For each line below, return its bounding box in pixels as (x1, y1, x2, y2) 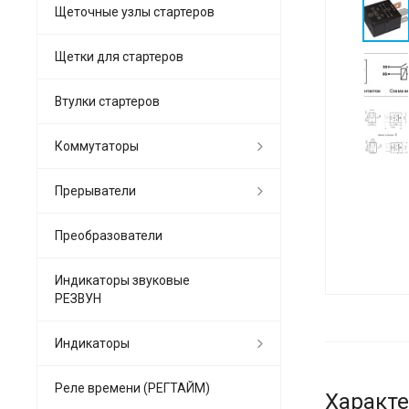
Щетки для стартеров (55, 48, 184, 64)
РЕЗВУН (55, 290, 101, 306)
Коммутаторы (55, 138, 139, 153)
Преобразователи (55, 227, 163, 243)
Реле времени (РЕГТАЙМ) (55, 380, 210, 395)
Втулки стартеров (55, 93, 160, 109)
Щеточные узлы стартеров (55, 4, 215, 19)
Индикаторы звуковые (55, 272, 190, 288)
